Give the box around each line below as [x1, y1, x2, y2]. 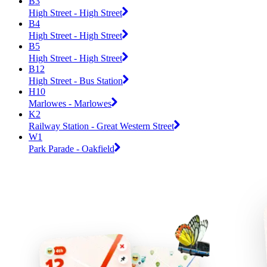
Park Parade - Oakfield [29, 143, 114, 154]
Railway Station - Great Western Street [29, 120, 174, 131]
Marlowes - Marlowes [29, 98, 111, 108]
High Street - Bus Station [29, 75, 123, 86]
